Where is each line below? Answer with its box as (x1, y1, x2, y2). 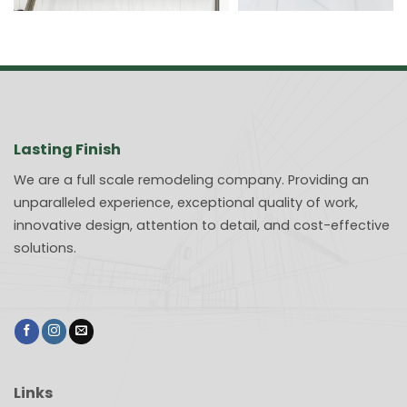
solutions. (14, 238, 76, 257)
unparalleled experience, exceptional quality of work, (14, 193, 358, 212)
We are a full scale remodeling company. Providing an (14, 170, 369, 189)
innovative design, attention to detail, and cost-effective (14, 215, 390, 234)
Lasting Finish (14, 138, 121, 160)
